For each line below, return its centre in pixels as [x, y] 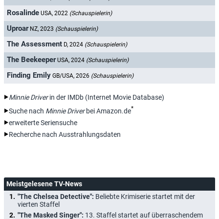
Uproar [18, 29]
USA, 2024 [72, 60]
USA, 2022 [55, 13]
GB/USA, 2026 [72, 76]
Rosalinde [23, 13]
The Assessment [34, 44]
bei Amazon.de [108, 111]
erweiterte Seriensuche [43, 122]
